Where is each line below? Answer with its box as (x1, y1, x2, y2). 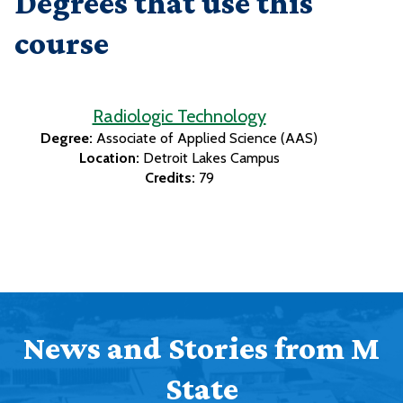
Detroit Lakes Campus (142, 149, 280, 167)
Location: (78, 149, 139, 167)
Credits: (144, 169, 195, 187)
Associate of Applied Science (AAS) (96, 130, 318, 148)
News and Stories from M (23, 330, 380, 367)
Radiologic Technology (92, 105, 266, 128)
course (14, 25, 109, 62)
